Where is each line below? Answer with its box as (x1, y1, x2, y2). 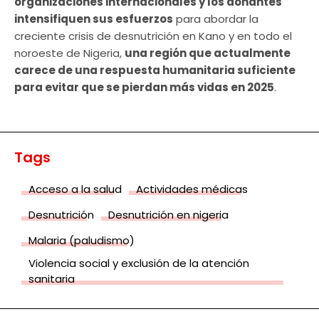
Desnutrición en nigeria (108, 207, 229, 223)
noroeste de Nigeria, (14, 46, 125, 61)
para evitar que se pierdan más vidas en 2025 (14, 80, 274, 95)
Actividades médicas (136, 182, 248, 197)
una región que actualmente (125, 46, 291, 61)
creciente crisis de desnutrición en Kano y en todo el (14, 28, 292, 44)
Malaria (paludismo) (28, 233, 135, 249)
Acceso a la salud (28, 182, 122, 197)
